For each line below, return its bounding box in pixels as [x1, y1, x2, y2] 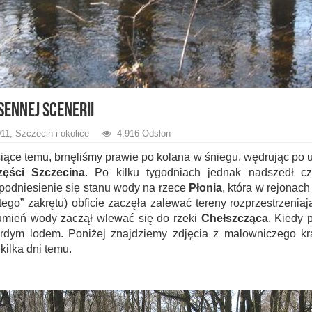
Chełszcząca [201, 212, 268, 224]
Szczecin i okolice [15, 127, 89, 139]
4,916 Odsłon [116, 127, 171, 139]
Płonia [189, 181, 223, 194]
